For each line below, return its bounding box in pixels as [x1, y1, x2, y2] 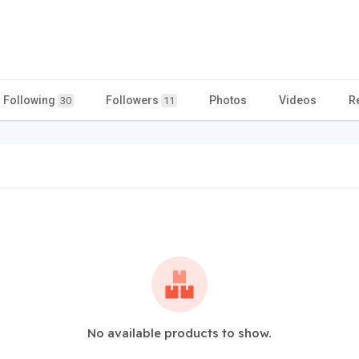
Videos [279, 93, 317, 107]
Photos [209, 93, 247, 107]
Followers [106, 93, 161, 107]
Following [3, 93, 58, 107]
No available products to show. [87, 325, 272, 341]
